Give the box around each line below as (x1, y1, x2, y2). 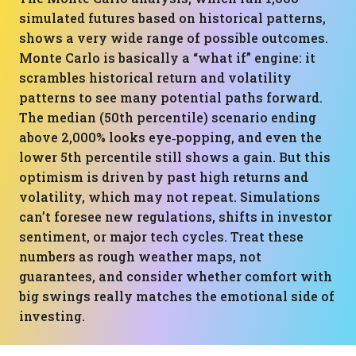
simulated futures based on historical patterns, (19, 10, 326, 26)
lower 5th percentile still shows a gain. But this (19, 149, 331, 165)
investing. (19, 308, 85, 324)
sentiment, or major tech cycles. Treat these (19, 228, 304, 245)
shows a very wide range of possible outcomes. (19, 29, 328, 46)
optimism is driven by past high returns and (19, 168, 308, 185)
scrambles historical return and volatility (19, 69, 292, 86)
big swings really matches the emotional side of (19, 288, 335, 304)
